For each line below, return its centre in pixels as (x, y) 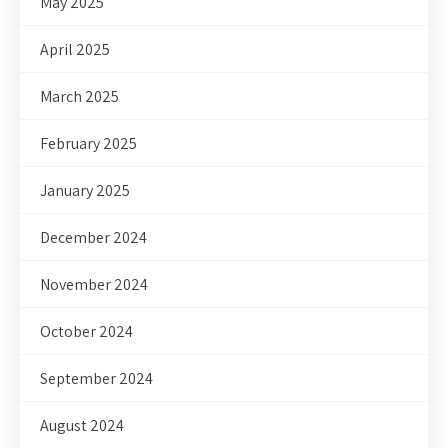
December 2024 (93, 238)
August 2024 (82, 426)
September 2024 (96, 379)
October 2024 (86, 332)
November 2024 (94, 285)
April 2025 (75, 50)
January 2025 (85, 191)
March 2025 (79, 97)
